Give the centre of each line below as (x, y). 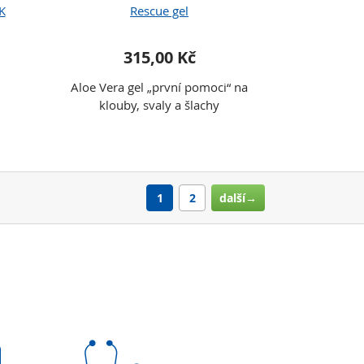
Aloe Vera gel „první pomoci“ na (159, 87)
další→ (238, 198)
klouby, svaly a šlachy (159, 105)
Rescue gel (159, 11)
